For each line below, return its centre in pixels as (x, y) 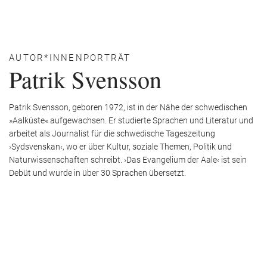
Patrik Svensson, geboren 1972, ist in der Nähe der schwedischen (128, 107)
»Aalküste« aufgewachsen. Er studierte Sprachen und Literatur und (131, 120)
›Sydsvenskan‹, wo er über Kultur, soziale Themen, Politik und (120, 147)
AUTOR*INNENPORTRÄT (70, 58)
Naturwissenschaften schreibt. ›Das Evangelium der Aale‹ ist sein (128, 160)
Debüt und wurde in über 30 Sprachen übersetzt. (97, 173)
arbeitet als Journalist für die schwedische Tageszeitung (112, 133)
